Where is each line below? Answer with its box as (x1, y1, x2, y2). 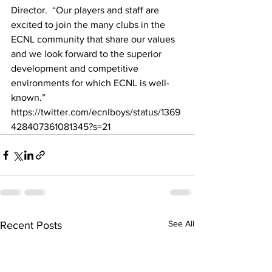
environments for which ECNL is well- (11, 78, 169, 89)
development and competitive (11, 63, 141, 74)
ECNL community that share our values (11, 34, 177, 45)
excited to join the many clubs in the (11, 19, 168, 30)
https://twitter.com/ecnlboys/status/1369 (11, 107, 180, 118)
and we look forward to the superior (11, 49, 164, 59)
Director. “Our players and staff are (11, 5, 161, 16)
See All (168, 219, 194, 229)
